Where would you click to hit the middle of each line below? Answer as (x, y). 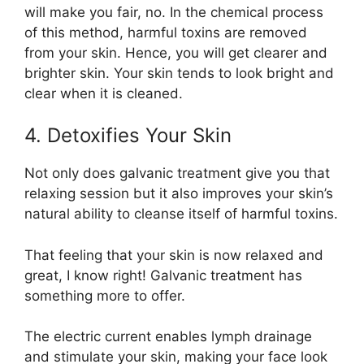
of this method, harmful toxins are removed (166, 32)
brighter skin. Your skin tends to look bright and (179, 73)
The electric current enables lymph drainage (168, 337)
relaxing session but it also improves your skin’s (179, 194)
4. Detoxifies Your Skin (128, 136)
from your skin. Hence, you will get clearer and (176, 52)
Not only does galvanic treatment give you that (177, 173)
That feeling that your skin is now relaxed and (174, 255)
